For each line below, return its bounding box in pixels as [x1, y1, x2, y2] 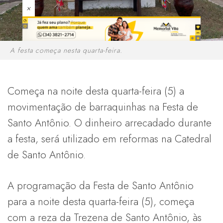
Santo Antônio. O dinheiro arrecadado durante [7, 115, 212, 130]
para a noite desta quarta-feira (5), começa [7, 194, 194, 209]
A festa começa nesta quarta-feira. [10, 45, 122, 55]
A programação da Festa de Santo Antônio [7, 178, 194, 193]
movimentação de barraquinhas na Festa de [7, 99, 198, 114]
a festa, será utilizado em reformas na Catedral [7, 131, 212, 146]
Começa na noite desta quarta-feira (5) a [7, 83, 184, 99]
